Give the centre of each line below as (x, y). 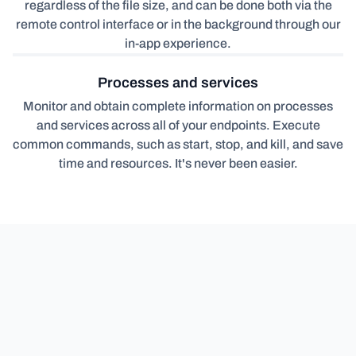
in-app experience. (178, 43)
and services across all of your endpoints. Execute (178, 125)
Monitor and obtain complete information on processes (178, 106)
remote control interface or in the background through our (178, 24)
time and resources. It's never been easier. (178, 163)
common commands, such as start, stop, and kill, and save (178, 144)
